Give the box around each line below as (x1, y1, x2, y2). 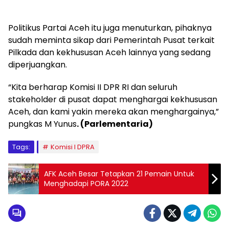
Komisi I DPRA (51, 142, 95, 152)
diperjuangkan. (8, 58, 67, 71)
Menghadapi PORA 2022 (44, 178, 128, 189)
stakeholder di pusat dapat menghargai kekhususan (8, 93, 217, 105)
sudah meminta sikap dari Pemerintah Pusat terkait (8, 34, 215, 46)
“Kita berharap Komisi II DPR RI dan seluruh (8, 81, 177, 93)
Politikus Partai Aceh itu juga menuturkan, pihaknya (8, 21, 212, 34)
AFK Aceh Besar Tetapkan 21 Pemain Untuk (44, 168, 194, 179)
